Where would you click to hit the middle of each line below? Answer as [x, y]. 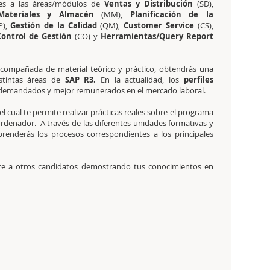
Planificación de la [171, 14]
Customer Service [161, 25]
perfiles [196, 80]
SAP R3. [80, 80]
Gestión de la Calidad [54, 25]
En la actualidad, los [138, 80]
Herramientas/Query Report [157, 36]
